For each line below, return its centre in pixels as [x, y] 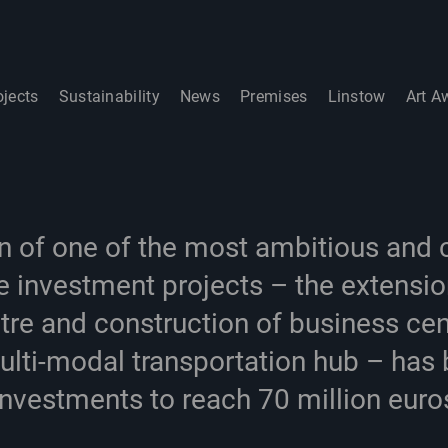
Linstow [356, 96]
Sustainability [109, 96]
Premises [274, 96]
